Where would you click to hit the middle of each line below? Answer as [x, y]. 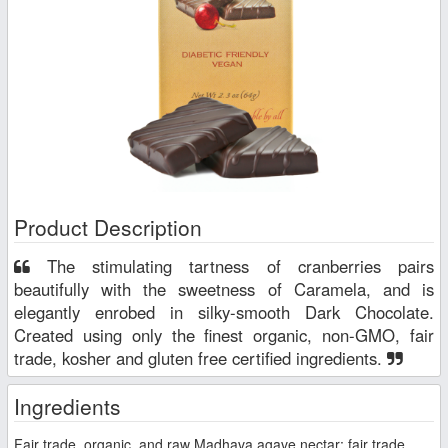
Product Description [108, 227]
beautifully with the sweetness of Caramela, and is [224, 289]
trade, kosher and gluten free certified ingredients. [200, 358]
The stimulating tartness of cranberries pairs [38, 266]
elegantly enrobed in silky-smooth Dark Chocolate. [224, 312]
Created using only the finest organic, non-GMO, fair [224, 335]
